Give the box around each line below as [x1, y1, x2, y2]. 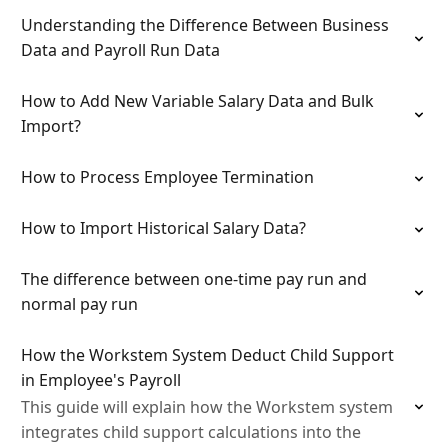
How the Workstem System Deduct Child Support [21, 344, 394, 366]
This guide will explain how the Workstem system [21, 396, 393, 418]
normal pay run [21, 293, 138, 315]
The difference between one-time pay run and [21, 268, 367, 290]
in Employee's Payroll [21, 369, 181, 391]
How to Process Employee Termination [21, 166, 314, 188]
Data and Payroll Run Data [21, 39, 220, 61]
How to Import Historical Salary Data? [21, 217, 306, 239]
